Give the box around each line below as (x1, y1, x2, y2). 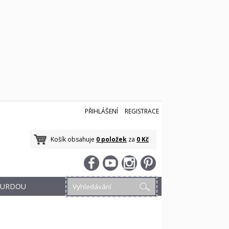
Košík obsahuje (51, 135, 96, 144)
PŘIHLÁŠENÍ (85, 107, 118, 116)
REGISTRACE (125, 107, 159, 116)
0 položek (96, 135, 127, 144)
